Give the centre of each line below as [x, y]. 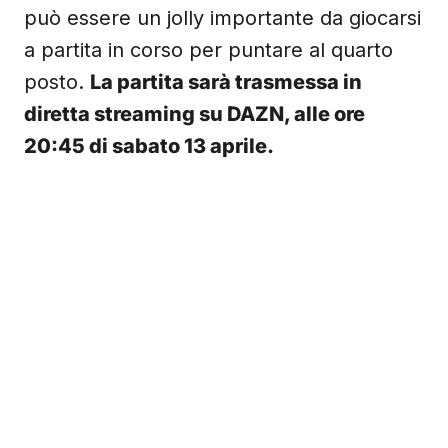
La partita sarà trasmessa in [226, 82]
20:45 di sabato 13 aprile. [149, 146]
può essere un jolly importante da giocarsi [222, 18]
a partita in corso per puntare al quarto [208, 50]
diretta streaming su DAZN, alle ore [194, 114]
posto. [57, 82]
